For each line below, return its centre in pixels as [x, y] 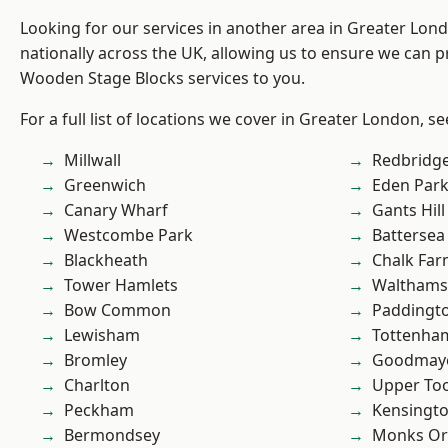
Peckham [99, 410]
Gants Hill [408, 210]
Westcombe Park [128, 235]
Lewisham [102, 335]
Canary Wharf [116, 210]
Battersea [408, 235]
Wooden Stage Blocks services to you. [162, 78]
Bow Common [117, 310]
